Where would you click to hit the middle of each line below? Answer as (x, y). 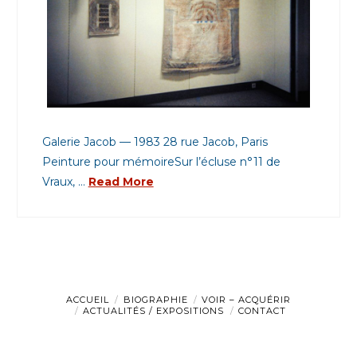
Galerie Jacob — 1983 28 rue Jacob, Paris (155, 142)
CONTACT (262, 311)
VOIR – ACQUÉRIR (247, 300)
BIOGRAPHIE (155, 300)
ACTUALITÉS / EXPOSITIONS (153, 311)
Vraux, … (65, 182)
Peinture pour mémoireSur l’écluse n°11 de (161, 162)
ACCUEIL (87, 300)
